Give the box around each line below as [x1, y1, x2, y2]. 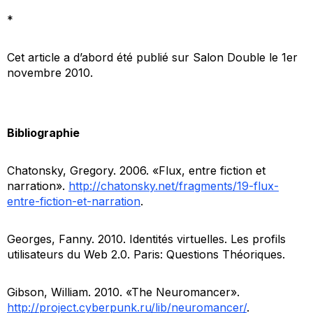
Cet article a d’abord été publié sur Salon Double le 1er [7, 50, 298, 64]
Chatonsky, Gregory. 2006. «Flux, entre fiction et [7, 163, 265, 177]
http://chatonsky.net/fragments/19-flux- [68, 178, 279, 193]
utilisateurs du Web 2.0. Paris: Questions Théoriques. [7, 247, 285, 261]
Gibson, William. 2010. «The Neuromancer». [7, 284, 240, 299]
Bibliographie [7, 125, 80, 140]
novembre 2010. [7, 65, 93, 80]
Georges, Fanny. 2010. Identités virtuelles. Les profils [7, 231, 286, 246]
